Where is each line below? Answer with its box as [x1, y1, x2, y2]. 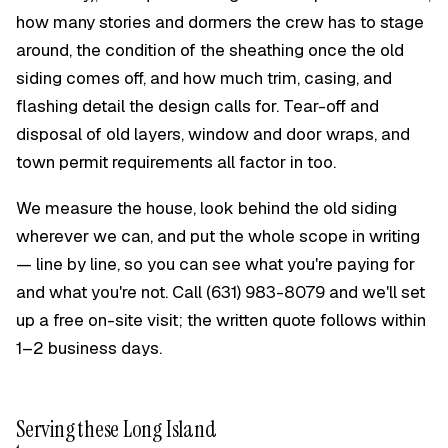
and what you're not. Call [16, 281, 206, 303]
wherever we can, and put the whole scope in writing [16, 225, 420, 247]
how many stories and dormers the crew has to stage [16, 11, 424, 33]
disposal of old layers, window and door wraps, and [16, 123, 410, 145]
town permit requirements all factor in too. [16, 151, 336, 173]
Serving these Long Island [16, 415, 217, 444]
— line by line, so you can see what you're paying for [16, 253, 415, 275]
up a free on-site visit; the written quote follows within [16, 309, 426, 331]
